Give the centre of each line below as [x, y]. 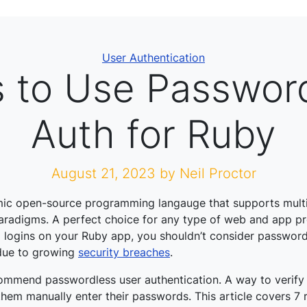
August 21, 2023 [105, 173]
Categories [181, 57]
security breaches [124, 252]
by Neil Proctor [208, 173]
